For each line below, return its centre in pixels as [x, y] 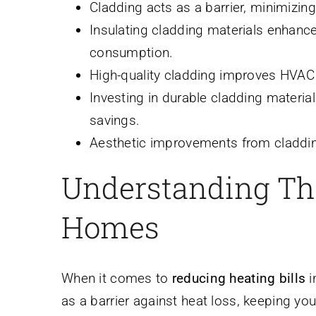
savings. [115, 120]
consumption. [132, 52]
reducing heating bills [239, 279]
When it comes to [117, 279]
